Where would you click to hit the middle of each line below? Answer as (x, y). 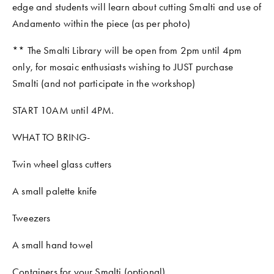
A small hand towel (53, 245)
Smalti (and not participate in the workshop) (104, 83)
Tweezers (31, 218)
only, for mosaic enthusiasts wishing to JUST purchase (123, 67)
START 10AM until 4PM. (65, 110)
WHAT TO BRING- (53, 137)
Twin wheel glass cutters (62, 164)
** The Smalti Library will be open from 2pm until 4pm (127, 50)
